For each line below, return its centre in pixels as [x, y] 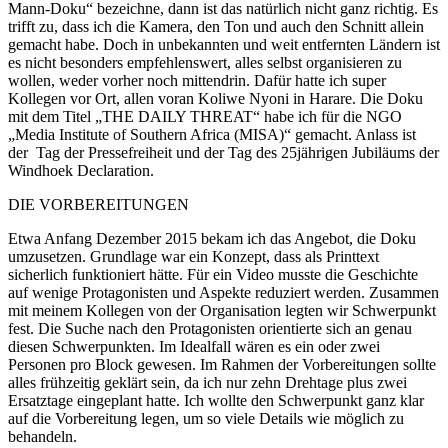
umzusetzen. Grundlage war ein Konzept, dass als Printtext [193, 256]
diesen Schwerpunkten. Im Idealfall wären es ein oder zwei [194, 346]
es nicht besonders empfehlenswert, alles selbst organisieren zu [205, 62]
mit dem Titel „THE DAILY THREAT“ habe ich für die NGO [205, 116]
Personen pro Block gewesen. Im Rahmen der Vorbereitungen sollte [222, 364]
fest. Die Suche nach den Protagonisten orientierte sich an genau [210, 328]
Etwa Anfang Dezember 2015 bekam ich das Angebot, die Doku [212, 238]
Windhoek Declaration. [81, 170]
